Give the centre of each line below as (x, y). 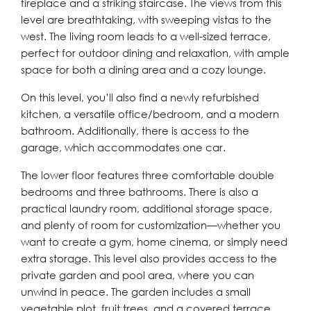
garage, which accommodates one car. (123, 147)
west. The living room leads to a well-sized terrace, (146, 36)
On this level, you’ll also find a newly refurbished (140, 97)
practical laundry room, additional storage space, (146, 208)
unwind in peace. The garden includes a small (136, 292)
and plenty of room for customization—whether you (151, 225)
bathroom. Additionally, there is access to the (135, 131)
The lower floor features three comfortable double (148, 175)
